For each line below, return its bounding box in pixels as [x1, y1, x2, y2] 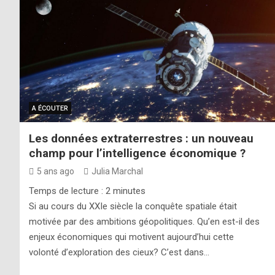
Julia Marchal [91, 166, 143, 176]
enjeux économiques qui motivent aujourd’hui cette [29, 231, 234, 242]
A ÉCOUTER [32, 104, 68, 112]
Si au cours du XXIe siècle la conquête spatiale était [29, 200, 237, 212]
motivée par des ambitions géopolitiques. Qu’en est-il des [29, 215, 260, 227]
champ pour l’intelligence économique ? [29, 145, 246, 160]
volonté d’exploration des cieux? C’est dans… [29, 246, 209, 258]
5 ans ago [37, 166, 74, 176]
